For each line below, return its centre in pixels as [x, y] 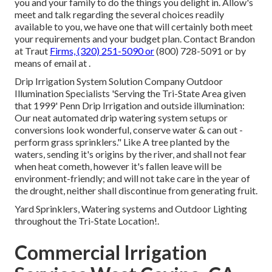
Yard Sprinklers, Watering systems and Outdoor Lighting [131, 209]
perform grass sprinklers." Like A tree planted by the [122, 142]
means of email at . [53, 63]
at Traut [32, 51]
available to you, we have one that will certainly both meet [134, 27]
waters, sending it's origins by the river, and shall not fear [131, 154]
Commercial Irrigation [111, 253]
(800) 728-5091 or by [200, 51]
